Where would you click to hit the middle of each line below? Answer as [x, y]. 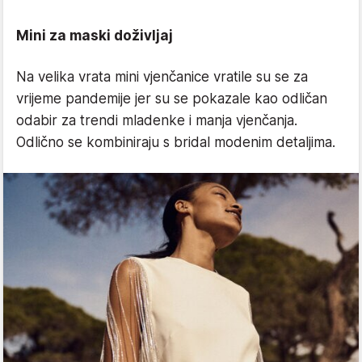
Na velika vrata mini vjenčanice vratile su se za [162, 76]
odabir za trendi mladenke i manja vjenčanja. [157, 120]
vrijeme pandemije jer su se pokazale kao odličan [172, 98]
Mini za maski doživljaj [95, 35]
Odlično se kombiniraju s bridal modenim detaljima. [176, 142]
